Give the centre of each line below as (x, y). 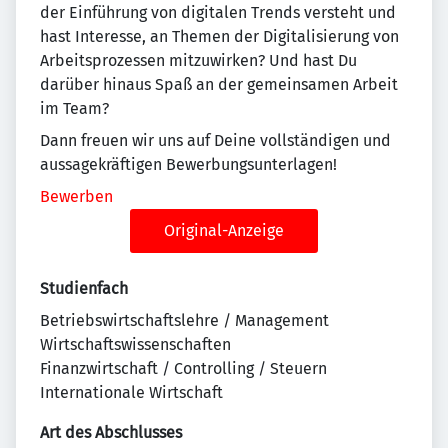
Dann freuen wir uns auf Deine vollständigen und (215, 141)
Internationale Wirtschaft (131, 393)
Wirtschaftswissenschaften (135, 345)
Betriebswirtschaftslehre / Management (184, 321)
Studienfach (84, 289)
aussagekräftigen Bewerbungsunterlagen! (188, 165)
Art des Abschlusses (111, 433)
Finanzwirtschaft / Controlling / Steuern (183, 369)
